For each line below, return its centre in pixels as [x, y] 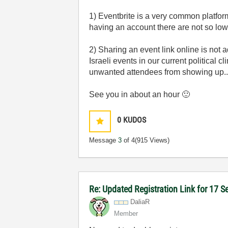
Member [126, 213]
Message [104, 140]
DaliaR [140, 202]
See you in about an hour [136, 94]
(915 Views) [152, 140]
